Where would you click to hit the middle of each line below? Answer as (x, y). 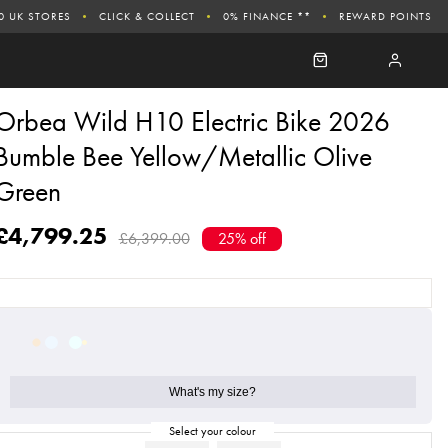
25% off (241, 238)
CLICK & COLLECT (147, 15)
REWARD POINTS (385, 15)
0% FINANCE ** (267, 15)
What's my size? (213, 392)
